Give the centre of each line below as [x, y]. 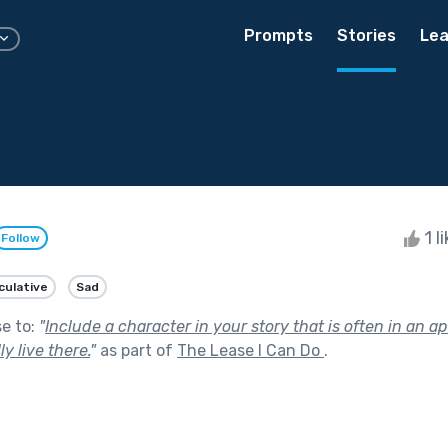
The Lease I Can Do [250, 350]
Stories [366, 35]
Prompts [278, 35]
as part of [136, 350]
